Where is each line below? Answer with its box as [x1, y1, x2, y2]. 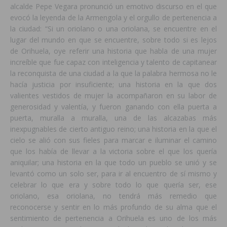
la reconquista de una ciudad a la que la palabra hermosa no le [10, 68, 217, 79]
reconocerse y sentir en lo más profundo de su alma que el [10, 202, 217, 212]
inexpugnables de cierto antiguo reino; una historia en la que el [10, 124, 217, 134]
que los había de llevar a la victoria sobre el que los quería [10, 146, 217, 157]
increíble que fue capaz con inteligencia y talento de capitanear [10, 57, 217, 67]
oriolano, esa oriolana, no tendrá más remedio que [10, 191, 217, 201]
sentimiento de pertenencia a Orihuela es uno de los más [10, 213, 217, 223]
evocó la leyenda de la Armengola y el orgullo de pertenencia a [10, 13, 217, 23]
